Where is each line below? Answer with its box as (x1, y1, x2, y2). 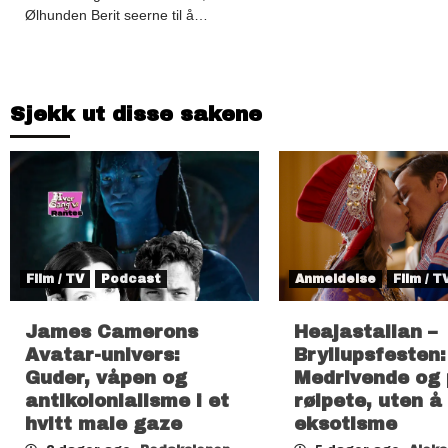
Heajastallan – (293, 321, 437, 342)
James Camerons (25, 321, 198, 342)
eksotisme (293, 413, 397, 434)
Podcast (101, 271, 161, 286)
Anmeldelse (294, 271, 376, 286)
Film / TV (26, 271, 84, 286)
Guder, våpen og (25, 367, 187, 388)
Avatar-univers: (25, 344, 180, 365)
